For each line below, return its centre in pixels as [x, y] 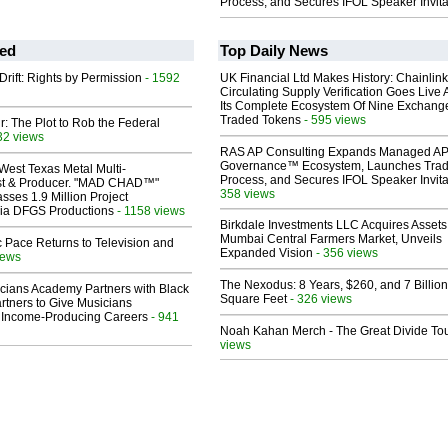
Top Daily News [274, 51]
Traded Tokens [260, 120]
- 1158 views [149, 211]
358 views [247, 194]
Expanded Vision [266, 253]
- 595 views [333, 120]
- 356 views [345, 253]
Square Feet [253, 299]
